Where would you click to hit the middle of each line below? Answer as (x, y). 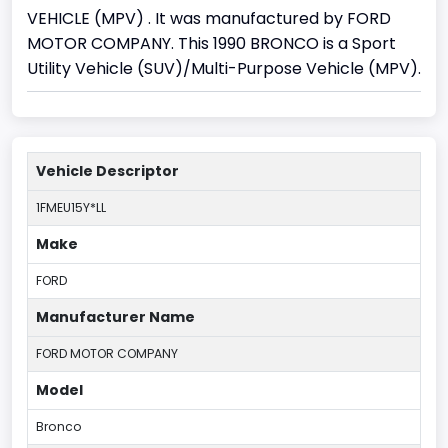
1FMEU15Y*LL (71, 207)
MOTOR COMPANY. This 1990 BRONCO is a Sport (211, 43)
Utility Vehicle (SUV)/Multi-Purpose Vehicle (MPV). (224, 68)
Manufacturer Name (115, 316)
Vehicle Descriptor (107, 170)
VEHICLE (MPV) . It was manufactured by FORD (209, 18)
